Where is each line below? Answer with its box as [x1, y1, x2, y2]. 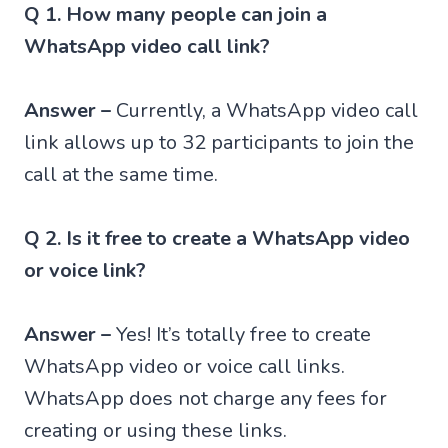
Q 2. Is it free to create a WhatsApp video [24, 224, 410, 252]
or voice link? [24, 256, 146, 284]
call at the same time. [24, 160, 218, 188]
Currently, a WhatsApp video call [111, 96, 418, 124]
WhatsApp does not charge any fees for [24, 384, 387, 412]
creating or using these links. [24, 416, 287, 444]
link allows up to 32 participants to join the [24, 128, 414, 156]
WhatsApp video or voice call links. [24, 352, 345, 380]
